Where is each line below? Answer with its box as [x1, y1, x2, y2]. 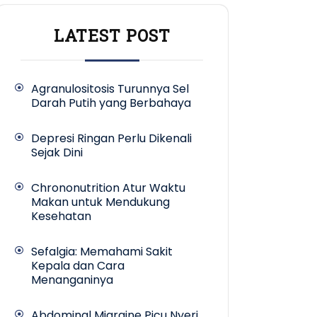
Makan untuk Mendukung [31, 194, 170, 211]
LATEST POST [53, 25, 171, 47]
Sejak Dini [31, 144, 83, 161]
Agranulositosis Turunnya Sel [31, 81, 189, 98]
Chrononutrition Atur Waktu [31, 180, 185, 197]
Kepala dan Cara [31, 258, 125, 275]
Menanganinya [31, 272, 113, 289]
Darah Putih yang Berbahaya [31, 95, 191, 112]
